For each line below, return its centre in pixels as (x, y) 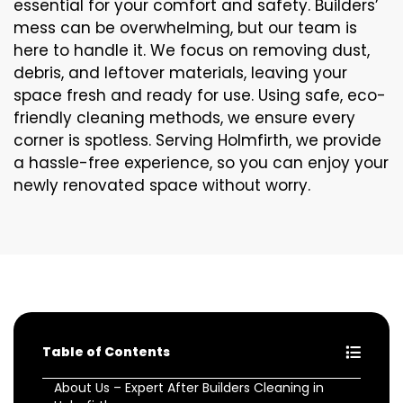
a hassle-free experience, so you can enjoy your (201, 163)
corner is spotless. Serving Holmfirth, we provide (197, 141)
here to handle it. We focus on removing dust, (192, 51)
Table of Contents (106, 352)
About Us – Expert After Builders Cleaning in (189, 388)
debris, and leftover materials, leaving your (180, 73)
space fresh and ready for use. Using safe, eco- (200, 96)
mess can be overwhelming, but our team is (185, 28)
